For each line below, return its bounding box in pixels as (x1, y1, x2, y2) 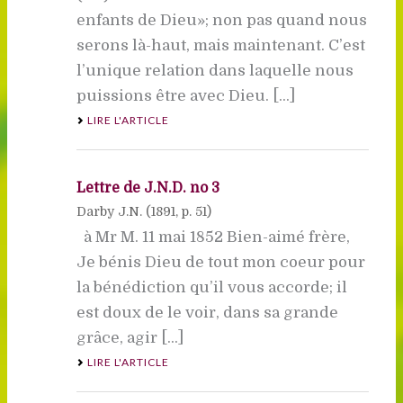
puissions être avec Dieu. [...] (76, 86, 295, 104)
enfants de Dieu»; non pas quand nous (76, 11, 367, 29)
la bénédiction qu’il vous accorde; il (76, 278, 347, 296)
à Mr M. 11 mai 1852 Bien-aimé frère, (76, 228, 350, 246)
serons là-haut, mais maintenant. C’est (76, 36, 365, 54)
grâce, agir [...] (76, 328, 184, 346)
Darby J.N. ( (76, 203, 151, 219)
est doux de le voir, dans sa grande (76, 303, 338, 321)
